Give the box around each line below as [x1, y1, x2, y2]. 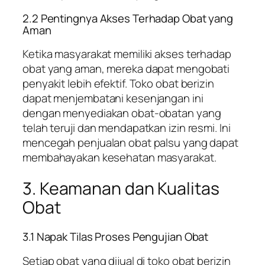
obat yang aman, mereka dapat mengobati [22, 61, 230, 77]
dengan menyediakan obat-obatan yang [22, 105, 221, 121]
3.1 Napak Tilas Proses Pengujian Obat [22, 229, 209, 245]
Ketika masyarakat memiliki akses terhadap [22, 46, 231, 62]
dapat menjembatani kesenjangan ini [22, 91, 203, 106]
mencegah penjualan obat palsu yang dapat [22, 135, 238, 151]
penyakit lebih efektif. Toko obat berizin [22, 76, 214, 92]
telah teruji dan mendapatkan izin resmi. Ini [22, 120, 231, 136]
